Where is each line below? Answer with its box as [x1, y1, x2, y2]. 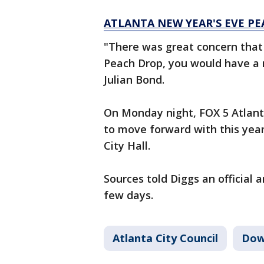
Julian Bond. [104, 72, 164, 87]
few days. [104, 188, 153, 202]
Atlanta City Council [113, 231, 218, 245]
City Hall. [104, 138, 150, 153]
